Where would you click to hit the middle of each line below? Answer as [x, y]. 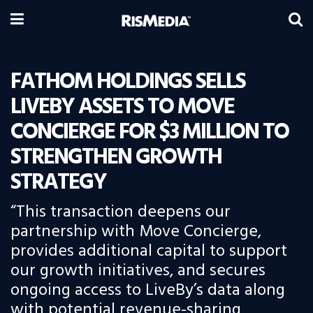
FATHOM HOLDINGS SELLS [128, 82]
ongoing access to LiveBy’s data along [148, 291]
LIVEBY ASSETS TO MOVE [122, 107]
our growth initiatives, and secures [138, 271]
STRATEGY [58, 183]
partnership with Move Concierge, [136, 232]
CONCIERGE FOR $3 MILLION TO [150, 132]
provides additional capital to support [149, 252]
